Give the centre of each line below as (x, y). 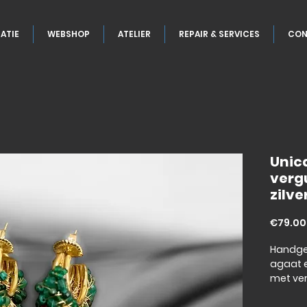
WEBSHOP (69, 34)
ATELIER (134, 34)
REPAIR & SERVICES (219, 34)
